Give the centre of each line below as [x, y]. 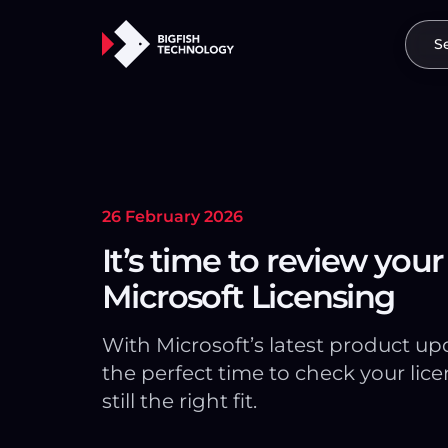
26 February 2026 [172, 217]
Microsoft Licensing [248, 297]
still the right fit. [179, 401]
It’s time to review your [272, 261]
